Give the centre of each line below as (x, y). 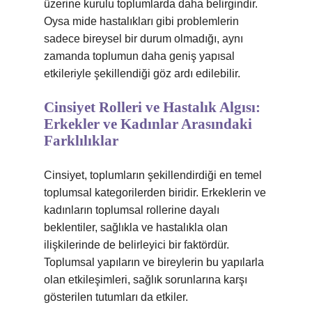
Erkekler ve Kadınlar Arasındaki (148, 124)
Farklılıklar (81, 141)
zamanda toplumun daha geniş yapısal (139, 56)
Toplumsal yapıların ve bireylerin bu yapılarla (154, 262)
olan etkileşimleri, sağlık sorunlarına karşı (146, 280)
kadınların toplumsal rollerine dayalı (132, 210)
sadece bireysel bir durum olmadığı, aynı (143, 39)
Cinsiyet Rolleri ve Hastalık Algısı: (152, 107)
